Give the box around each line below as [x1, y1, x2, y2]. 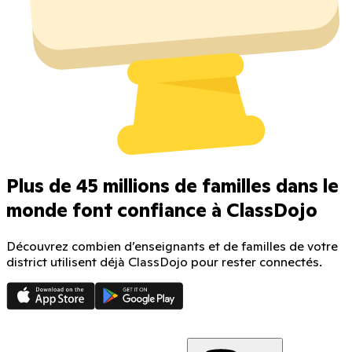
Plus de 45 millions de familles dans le [6, 174, 339, 199]
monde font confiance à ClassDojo [6, 198, 317, 223]
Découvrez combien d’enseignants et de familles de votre [6, 238, 338, 255]
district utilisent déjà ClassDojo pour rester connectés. [6, 254, 322, 270]
